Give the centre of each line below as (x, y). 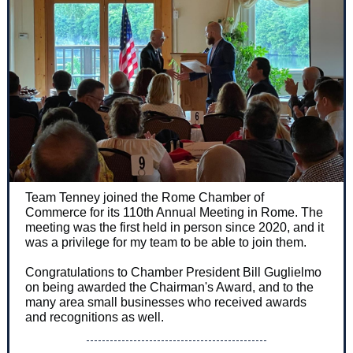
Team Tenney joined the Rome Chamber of (145, 197)
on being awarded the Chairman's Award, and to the (169, 287)
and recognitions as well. (95, 317)
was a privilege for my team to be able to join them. (166, 242)
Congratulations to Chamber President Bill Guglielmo (173, 272)
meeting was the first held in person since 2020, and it (175, 227)
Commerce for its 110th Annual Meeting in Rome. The (174, 212)
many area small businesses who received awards (166, 302)
